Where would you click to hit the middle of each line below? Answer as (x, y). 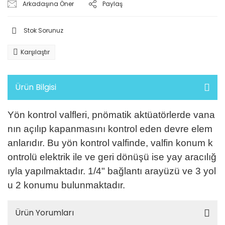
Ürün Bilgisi (36, 87)
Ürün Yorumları (44, 213)
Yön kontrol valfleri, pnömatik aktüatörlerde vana (111, 115)
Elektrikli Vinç (28, 10)
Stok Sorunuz (43, 30)
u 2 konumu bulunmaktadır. (66, 185)
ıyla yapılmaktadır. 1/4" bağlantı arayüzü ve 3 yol (112, 171)
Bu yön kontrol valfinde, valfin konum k (130, 143)
